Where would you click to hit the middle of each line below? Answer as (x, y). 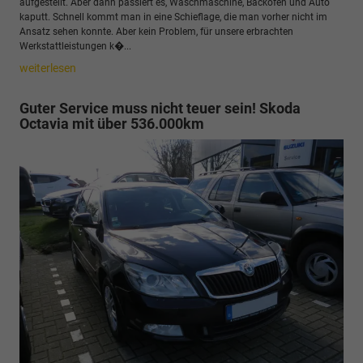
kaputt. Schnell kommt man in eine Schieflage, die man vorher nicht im (173, 17)
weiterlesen (48, 68)
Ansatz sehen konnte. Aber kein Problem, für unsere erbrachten (156, 31)
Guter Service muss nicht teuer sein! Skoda (160, 108)
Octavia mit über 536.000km (112, 123)
